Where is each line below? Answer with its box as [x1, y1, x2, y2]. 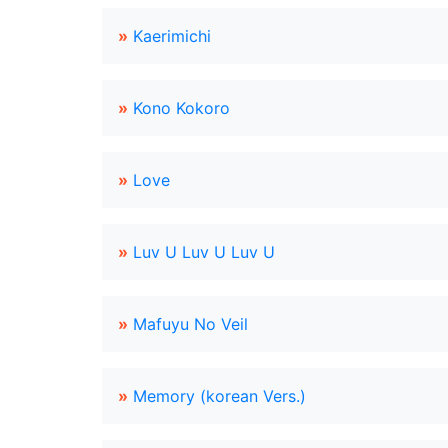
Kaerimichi [133, 26, 211, 46]
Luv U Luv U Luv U [133, 242, 275, 262]
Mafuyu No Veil [133, 314, 248, 334]
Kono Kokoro [133, 98, 230, 118]
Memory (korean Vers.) [133, 386, 306, 406]
